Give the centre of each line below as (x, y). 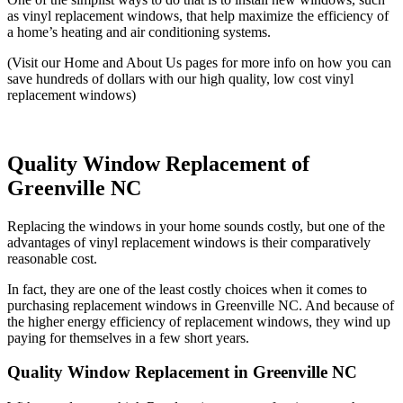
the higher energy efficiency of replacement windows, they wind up (199, 321)
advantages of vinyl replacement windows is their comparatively (189, 242)
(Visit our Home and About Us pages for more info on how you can (199, 62)
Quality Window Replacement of (158, 163)
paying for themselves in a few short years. (128, 337)
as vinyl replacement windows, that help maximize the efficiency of (198, 15)
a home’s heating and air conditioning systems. (139, 31)
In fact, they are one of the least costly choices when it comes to (187, 289)
